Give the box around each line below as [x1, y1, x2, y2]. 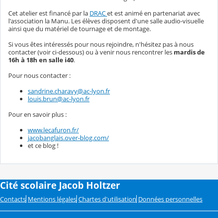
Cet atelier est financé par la [8, 8, 90, 18]
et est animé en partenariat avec [107, 8, 200, 18]
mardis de [174, 47, 205, 56]
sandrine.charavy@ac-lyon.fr [28, 86, 110, 95]
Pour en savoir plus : [8, 109, 67, 119]
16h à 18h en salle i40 [8, 55, 73, 64]
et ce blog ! [28, 141, 58, 150]
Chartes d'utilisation [78, 194, 136, 203]
